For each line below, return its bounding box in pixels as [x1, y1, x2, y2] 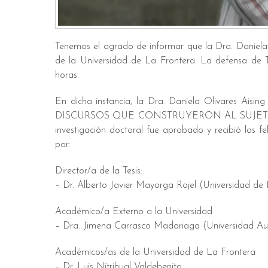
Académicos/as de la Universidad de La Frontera [55, 247, 255, 257]
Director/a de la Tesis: [55, 166, 142, 176]
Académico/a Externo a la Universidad [55, 206, 212, 217]
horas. [55, 70, 79, 80]
